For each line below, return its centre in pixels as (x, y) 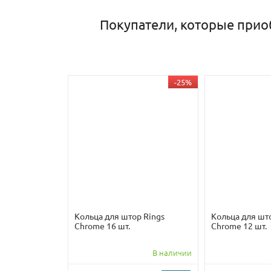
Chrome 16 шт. (102, 226)
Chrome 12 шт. (239, 226)
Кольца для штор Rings (119, 216)
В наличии (172, 253)
